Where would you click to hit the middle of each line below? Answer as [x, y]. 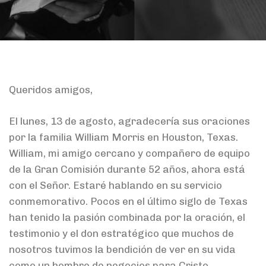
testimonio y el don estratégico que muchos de [121, 233]
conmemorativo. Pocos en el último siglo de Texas [128, 201]
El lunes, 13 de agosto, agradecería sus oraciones [129, 121]
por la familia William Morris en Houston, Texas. [123, 137]
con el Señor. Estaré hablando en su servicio [115, 185]
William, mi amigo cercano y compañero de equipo [129, 153]
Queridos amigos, [51, 90]
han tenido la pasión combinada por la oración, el [127, 217]
